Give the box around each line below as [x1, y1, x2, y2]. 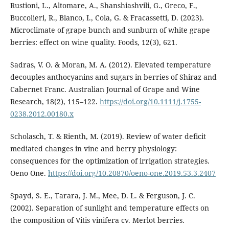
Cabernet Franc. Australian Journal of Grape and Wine [10, 84, 200, 95]
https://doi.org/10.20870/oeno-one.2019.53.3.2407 [48, 168, 216, 178]
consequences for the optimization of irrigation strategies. [10, 156, 210, 166]
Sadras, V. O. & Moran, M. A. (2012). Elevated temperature [10, 60, 211, 70]
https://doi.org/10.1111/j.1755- [99, 97, 201, 107]
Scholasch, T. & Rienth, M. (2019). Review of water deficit [10, 131, 206, 142]
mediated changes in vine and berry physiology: [10, 144, 177, 154]
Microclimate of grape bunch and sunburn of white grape [10, 25, 210, 35]
